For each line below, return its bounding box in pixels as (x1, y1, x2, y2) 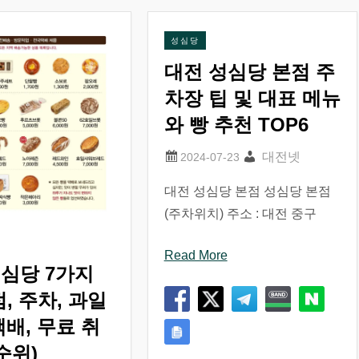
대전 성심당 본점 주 (163, 61, 335, 83)
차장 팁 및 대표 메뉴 (163, 87, 341, 110)
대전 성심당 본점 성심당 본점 (163, 184, 331, 199)
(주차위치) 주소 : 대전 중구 (163, 207, 317, 221)
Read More (163, 248, 228, 263)
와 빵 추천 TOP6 (163, 114, 309, 136)
